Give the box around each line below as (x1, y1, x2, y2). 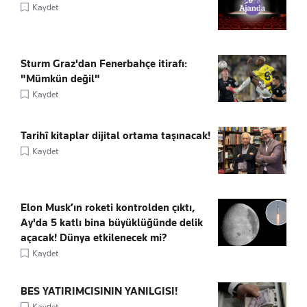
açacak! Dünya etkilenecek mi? (21, 232, 167, 245)
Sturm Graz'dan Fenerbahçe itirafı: (21, 58, 187, 71)
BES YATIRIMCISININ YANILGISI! (21, 285, 177, 298)
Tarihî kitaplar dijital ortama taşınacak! (21, 130, 210, 143)
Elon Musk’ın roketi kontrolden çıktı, (21, 201, 195, 214)
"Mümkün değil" (21, 73, 100, 86)
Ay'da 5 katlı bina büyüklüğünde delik (21, 217, 203, 230)
